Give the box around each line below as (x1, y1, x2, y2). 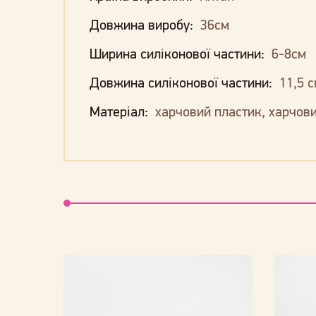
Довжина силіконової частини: (89, 75, 276, 91)
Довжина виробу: (89, 17, 197, 33)
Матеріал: (89, 104, 152, 120)
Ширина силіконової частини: (89, 46, 268, 62)
